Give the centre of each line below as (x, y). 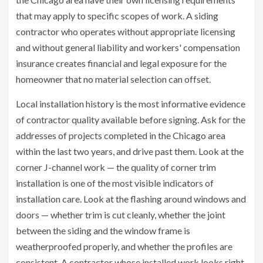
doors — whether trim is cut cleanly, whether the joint (121, 215)
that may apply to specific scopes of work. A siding (117, 16)
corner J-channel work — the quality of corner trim (116, 167)
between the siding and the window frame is (103, 231)
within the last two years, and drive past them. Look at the (130, 151)
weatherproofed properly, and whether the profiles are (124, 247)
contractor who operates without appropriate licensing (126, 32)
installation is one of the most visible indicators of (115, 183)
